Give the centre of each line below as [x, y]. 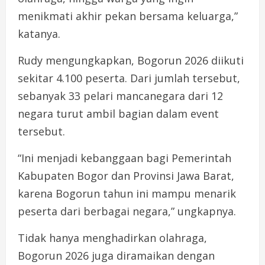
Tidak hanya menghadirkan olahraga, [112, 238]
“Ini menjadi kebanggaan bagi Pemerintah [125, 158]
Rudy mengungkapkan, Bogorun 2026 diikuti [131, 61]
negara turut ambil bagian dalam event [118, 114]
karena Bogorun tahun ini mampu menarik [127, 194]
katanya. [39, 34]
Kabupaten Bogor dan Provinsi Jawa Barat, [126, 176]
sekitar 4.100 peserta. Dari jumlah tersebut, [129, 78]
